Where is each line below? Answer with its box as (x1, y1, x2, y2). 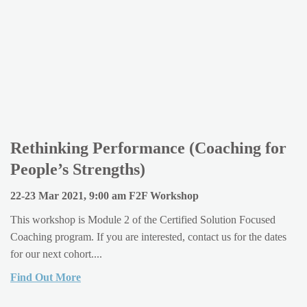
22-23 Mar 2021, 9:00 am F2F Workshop (10, 189, 199, 201)
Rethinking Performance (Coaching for (10, 139, 286, 158)
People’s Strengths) (10, 160, 145, 179)
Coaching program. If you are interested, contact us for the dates (10, 230, 286, 243)
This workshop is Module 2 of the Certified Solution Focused (10, 213, 275, 225)
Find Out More (10, 271, 81, 283)
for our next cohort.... (10, 247, 102, 260)
